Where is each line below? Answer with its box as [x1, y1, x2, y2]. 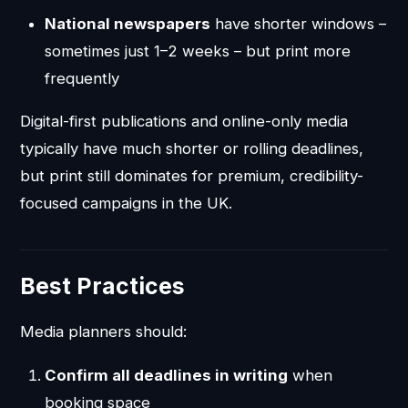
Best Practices [20, 272, 186, 301]
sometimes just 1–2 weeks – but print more [44, 41, 351, 60]
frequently [44, 68, 119, 87]
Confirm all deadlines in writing [44, 365, 288, 384]
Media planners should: [20, 322, 188, 342]
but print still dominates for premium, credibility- [20, 167, 364, 186]
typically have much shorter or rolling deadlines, [20, 139, 364, 158]
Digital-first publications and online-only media [20, 112, 349, 131]
